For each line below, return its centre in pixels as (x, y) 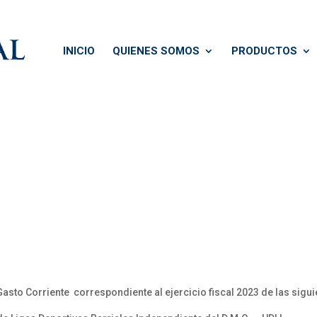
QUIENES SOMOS (156, 51)
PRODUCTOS (264, 51)
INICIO (79, 51)
